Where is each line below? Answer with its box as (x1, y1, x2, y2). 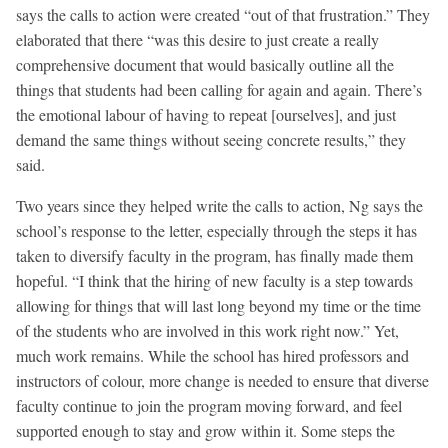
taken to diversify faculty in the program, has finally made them (16, 245, 413, 267)
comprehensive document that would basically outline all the (16, 54, 394, 76)
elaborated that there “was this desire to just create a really (16, 29, 379, 51)
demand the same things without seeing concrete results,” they (16, 129, 406, 151)
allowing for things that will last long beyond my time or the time (16, 295, 421, 317)
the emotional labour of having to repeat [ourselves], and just (16, 104, 396, 126)
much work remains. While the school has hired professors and (16, 345, 409, 367)
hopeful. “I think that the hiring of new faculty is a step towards (16, 270, 413, 292)
